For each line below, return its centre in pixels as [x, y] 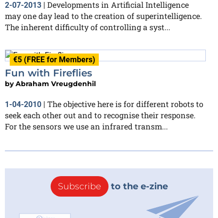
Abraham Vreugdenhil [56, 84]
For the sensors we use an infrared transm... [86, 127]
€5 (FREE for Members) [54, 59]
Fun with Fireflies [48, 73]
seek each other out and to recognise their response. [100, 115]
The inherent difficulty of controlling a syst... [88, 27]
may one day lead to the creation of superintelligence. [103, 16]
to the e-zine [138, 187]
